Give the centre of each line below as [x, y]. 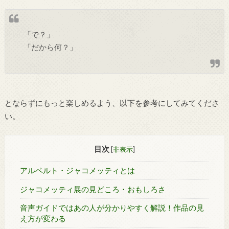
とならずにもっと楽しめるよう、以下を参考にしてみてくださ [112, 102]
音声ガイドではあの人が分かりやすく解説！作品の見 [112, 208]
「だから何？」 [51, 48]
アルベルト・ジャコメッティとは [77, 170]
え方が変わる [43, 219]
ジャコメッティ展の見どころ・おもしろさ [93, 189]
